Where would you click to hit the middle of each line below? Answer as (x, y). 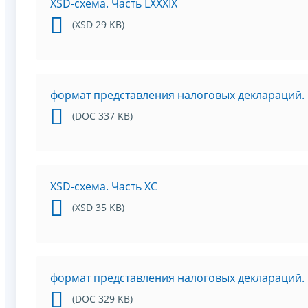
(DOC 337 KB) (102, 116)
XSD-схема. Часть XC (104, 187)
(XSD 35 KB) (98, 208)
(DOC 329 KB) (102, 299)
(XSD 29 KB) (98, 25)
